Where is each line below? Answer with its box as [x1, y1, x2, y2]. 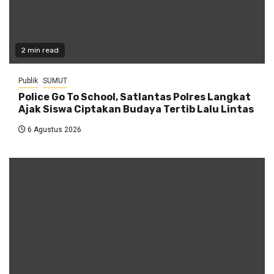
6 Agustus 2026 [26, 125, 81, 135]
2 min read [21, 46, 59, 55]
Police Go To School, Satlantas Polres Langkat [18, 91, 251, 103]
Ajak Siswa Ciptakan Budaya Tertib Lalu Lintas [18, 103, 254, 116]
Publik [18, 76, 38, 86]
